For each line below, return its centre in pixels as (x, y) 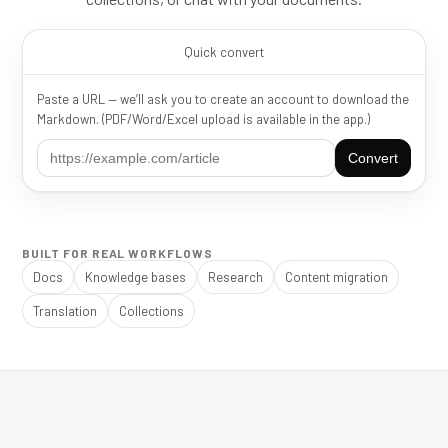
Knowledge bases (135, 277)
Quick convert (224, 52)
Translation (65, 311)
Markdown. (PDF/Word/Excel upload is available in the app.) (203, 119)
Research (235, 277)
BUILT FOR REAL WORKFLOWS (118, 253)
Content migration (336, 277)
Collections (151, 311)
